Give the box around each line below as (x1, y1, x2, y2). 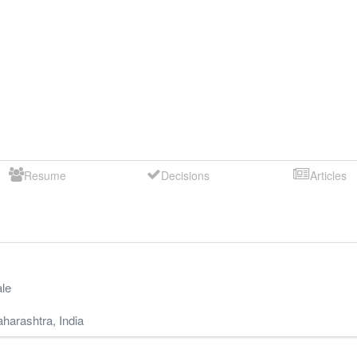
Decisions (161, 167, 210, 183)
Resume (23, 167, 66, 183)
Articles (309, 167, 347, 183)
